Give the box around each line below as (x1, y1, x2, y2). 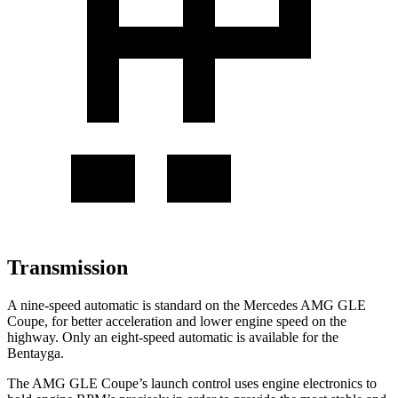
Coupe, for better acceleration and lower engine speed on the (7, 313, 346, 329)
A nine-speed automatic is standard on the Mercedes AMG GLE (7, 297, 366, 313)
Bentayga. (7, 345, 64, 361)
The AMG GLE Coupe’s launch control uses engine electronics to (7, 375, 377, 391)
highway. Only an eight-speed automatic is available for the (7, 329, 338, 345)
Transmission (7, 255, 128, 279)
